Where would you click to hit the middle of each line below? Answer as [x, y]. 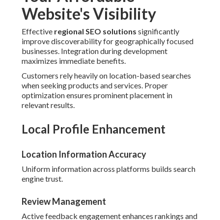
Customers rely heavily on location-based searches [106, 76]
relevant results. [48, 105]
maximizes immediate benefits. [74, 61]
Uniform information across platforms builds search [109, 169]
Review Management [64, 202]
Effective [38, 31]
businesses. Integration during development [95, 51]
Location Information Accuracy [84, 154]
